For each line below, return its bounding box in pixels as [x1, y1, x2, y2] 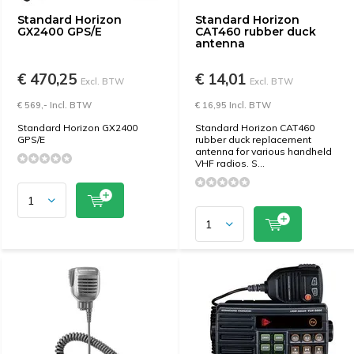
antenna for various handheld [195, 145, 332, 157]
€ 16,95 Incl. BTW [195, 100, 271, 111]
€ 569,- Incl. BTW [17, 100, 92, 111]
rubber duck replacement [195, 134, 311, 145]
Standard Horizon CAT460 [195, 122, 314, 134]
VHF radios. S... [195, 157, 265, 169]
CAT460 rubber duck [195, 24, 316, 39]
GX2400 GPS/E [17, 24, 102, 39]
